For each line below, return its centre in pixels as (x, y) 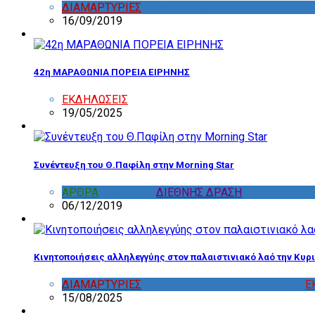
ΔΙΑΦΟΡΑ (127, 192)
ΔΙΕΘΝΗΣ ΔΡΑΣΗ (199, 192)
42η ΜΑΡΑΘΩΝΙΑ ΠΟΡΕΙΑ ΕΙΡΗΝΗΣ (112, 72)
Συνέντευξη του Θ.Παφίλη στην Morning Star (134, 165)
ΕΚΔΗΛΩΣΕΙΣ (95, 100)
